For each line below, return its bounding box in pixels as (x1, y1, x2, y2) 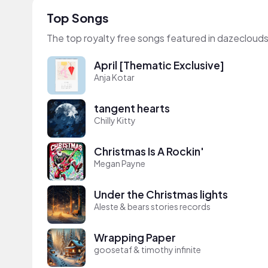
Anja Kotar (94, 71, 135, 83)
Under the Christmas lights (94, 187, 228, 201)
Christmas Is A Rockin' (94, 144, 204, 158)
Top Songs (47, 10, 109, 25)
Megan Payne (94, 157, 145, 169)
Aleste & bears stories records (94, 200, 211, 212)
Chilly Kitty (94, 114, 136, 126)
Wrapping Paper (94, 230, 176, 244)
